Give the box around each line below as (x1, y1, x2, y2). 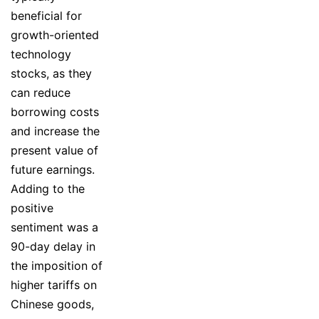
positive (11, 200, 53, 215)
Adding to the (11, 181, 85, 196)
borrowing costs (11, 104, 99, 119)
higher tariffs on (11, 277, 97, 292)
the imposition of (11, 258, 103, 273)
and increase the (11, 123, 100, 138)
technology (11, 46, 71, 61)
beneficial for (11, 8, 82, 23)
